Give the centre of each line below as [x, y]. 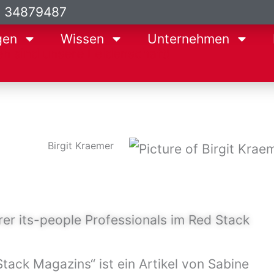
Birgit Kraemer [80, 146]
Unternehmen [189, 39]
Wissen [83, 39]
